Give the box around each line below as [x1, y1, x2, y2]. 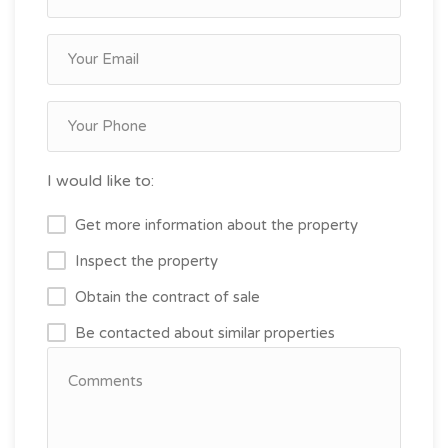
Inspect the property [75, 251, 218, 270]
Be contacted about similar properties [75, 323, 335, 342]
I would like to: [47, 170, 154, 191]
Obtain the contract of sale [75, 287, 260, 306]
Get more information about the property [75, 215, 358, 234]
